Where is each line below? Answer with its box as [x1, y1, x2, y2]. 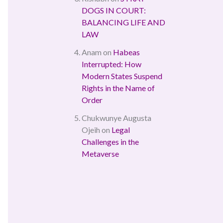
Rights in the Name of [82, 83, 155, 93]
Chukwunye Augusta [82, 113, 151, 123]
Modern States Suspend [82, 71, 162, 81]
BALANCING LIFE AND [82, 17, 165, 27]
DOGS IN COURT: [82, 5, 146, 15]
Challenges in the [82, 137, 139, 147]
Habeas [113, 47, 140, 57]
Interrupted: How [82, 59, 141, 69]
